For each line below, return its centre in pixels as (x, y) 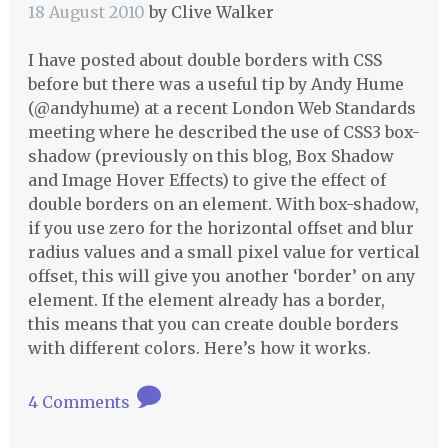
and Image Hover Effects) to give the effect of (206, 179)
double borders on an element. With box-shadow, (223, 203)
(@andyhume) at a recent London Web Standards (221, 107)
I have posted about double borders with (190, 59)
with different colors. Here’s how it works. (199, 347)
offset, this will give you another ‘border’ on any (221, 275)
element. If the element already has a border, (206, 299)
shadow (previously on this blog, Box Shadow (210, 155)
